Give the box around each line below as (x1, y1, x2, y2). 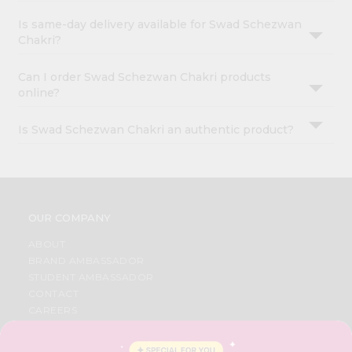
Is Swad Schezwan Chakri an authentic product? (18, 123, 295, 137)
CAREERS (27, 304, 78, 317)
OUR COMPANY (27, 211, 111, 225)
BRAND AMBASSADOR (27, 255, 145, 267)
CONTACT (27, 288, 79, 300)
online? (18, 86, 60, 101)
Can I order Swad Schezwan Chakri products (18, 70, 272, 85)
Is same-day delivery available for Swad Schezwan (18, 17, 302, 32)
